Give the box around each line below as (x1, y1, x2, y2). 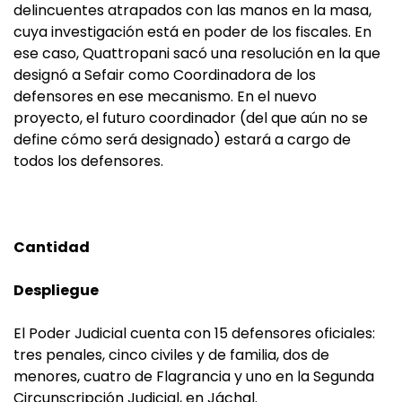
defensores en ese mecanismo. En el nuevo (13, 86, 317, 108)
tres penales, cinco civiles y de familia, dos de (13, 345, 329, 366)
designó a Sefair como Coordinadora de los (13, 65, 316, 86)
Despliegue (13, 280, 99, 301)
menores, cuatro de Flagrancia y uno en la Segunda (13, 366, 374, 388)
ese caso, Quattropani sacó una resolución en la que (13, 43, 380, 65)
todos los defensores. (13, 151, 163, 172)
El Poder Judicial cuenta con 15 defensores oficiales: (13, 323, 375, 345)
